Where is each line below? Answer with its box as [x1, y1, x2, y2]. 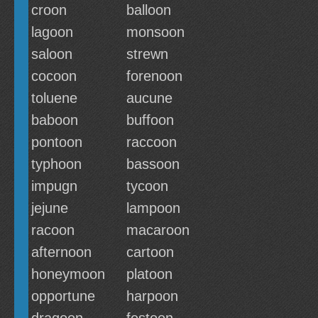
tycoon [126, 178, 168, 194]
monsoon [126, 24, 185, 40]
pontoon [31, 134, 82, 150]
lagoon [31, 24, 73, 40]
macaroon [126, 222, 190, 238]
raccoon [126, 134, 177, 150]
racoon [31, 222, 75, 238]
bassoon [126, 156, 180, 172]
